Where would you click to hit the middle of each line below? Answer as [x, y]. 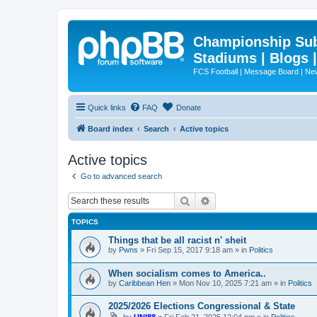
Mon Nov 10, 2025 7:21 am [225, 283]
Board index [110, 128]
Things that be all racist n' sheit [177, 240]
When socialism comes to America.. [187, 273]
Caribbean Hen [145, 283]
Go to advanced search [121, 176]
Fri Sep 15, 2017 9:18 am [190, 250]
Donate [189, 107]
